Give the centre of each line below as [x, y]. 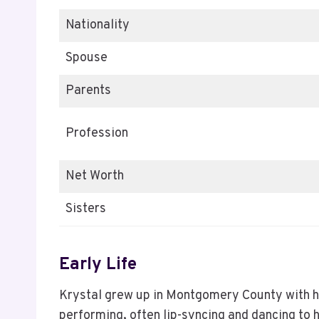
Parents [88, 90]
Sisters [87, 209]
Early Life [98, 265]
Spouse [87, 58]
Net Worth [95, 176]
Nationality [98, 25]
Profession [97, 133]
